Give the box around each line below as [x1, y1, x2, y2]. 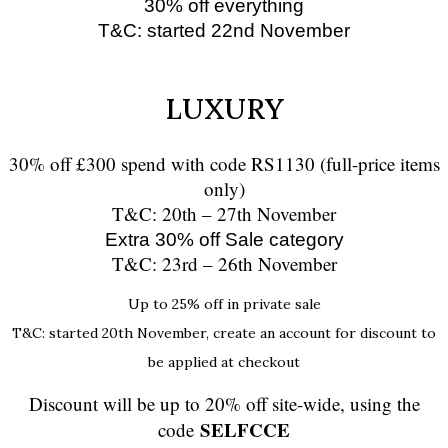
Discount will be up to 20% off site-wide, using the [28, 391, 420, 417]
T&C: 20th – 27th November [112, 201, 336, 227]
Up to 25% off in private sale [127, 295, 321, 314]
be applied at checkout [148, 353, 300, 372]
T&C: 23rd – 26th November [111, 251, 337, 277]
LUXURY [164, 90, 284, 128]
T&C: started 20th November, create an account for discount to [12, 324, 436, 343]
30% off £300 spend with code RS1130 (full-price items [8, 151, 440, 177]
